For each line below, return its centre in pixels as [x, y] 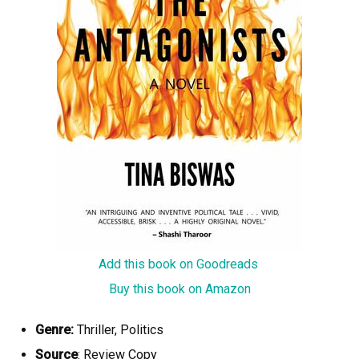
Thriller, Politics [119, 329]
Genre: [54, 329]
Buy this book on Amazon [179, 288]
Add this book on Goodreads [179, 264]
